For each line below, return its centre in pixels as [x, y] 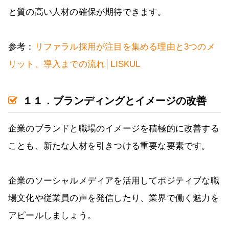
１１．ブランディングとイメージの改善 [114, 101]
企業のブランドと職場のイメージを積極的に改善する [114, 129]
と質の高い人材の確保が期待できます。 [87, 12]
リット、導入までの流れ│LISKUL [74, 64]
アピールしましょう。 [52, 216]
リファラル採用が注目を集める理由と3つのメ [125, 47]
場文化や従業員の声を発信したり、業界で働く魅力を [114, 198]
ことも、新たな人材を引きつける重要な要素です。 [109, 146]
